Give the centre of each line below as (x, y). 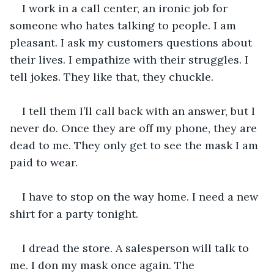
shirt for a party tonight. (76, 213)
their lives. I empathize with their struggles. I (131, 59)
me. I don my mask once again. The (104, 265)
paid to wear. (44, 162)
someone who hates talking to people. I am (124, 25)
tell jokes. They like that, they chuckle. (112, 76)
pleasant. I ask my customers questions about (132, 42)
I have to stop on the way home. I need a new (142, 196)
